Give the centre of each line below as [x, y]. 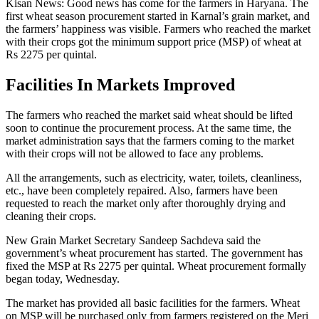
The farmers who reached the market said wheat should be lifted [149, 115]
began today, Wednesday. [63, 278]
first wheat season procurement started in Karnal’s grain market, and [158, 16]
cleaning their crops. [51, 216]
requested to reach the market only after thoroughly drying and [146, 203]
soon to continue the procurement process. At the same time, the [148, 127]
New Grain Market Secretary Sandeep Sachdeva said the [133, 240]
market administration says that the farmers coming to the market [150, 140]
